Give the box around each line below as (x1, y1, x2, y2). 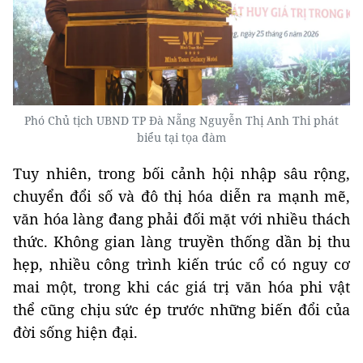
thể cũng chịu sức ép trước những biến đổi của (13, 300, 350, 320)
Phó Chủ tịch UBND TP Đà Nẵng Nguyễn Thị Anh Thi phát (24, 113, 339, 129)
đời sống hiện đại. (13, 322, 138, 343)
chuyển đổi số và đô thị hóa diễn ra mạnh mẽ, (13, 186, 350, 207)
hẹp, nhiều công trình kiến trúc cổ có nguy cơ (13, 254, 350, 275)
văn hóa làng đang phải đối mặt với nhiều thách (13, 209, 350, 229)
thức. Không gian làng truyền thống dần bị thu (13, 232, 350, 252)
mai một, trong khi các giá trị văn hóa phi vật (13, 277, 350, 297)
